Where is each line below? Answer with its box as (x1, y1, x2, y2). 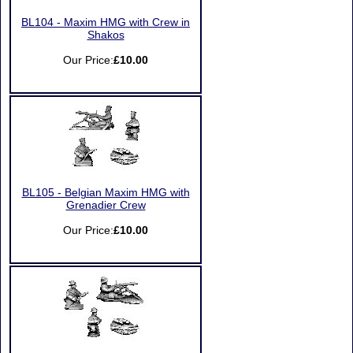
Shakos (87, 29, 124, 41)
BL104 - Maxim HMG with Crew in (21, 17, 190, 28)
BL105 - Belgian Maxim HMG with (21, 187, 190, 199)
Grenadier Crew (65, 199, 146, 211)
